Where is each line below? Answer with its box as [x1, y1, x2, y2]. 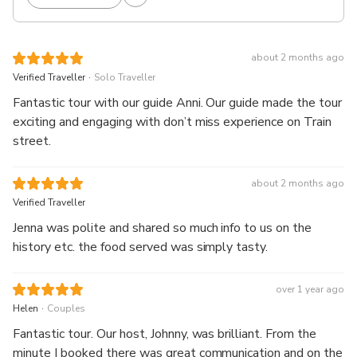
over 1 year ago [275, 282, 344, 296]
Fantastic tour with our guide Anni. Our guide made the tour [13, 93, 343, 112]
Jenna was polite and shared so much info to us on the [13, 218, 312, 237]
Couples [47, 301, 85, 315]
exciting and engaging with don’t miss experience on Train [13, 112, 332, 131]
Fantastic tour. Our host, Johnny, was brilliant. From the [13, 324, 96, 343]
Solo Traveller [94, 70, 155, 84]
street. [13, 131, 51, 150]
